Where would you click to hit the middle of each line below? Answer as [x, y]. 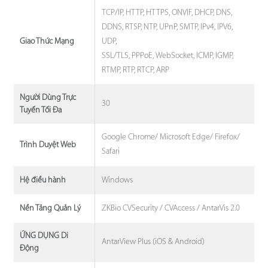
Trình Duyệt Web [48, 145]
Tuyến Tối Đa [40, 111]
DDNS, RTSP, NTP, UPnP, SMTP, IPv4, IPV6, [167, 27]
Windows [118, 180]
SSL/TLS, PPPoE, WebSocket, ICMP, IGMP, [168, 56]
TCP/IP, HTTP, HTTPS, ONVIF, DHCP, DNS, [167, 13]
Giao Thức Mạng [47, 42]
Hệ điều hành [42, 181]
